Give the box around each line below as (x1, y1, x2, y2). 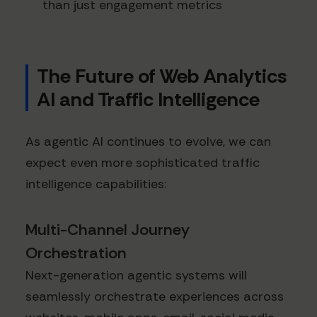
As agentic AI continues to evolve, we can (25, 132, 271, 150)
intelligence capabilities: (25, 175, 166, 192)
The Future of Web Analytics (37, 62, 287, 89)
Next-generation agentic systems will (25, 266, 247, 284)
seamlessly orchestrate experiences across (25, 287, 284, 305)
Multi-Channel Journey (25, 219, 190, 240)
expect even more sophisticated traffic (25, 154, 260, 171)
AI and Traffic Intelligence (37, 86, 260, 113)
